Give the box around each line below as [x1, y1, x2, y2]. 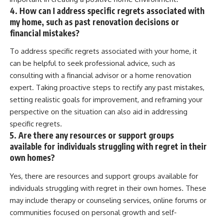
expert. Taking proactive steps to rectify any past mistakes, [10, 83, 204, 93]
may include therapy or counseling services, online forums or [10, 195, 206, 205]
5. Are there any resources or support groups [10, 130, 174, 141]
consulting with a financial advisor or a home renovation [10, 71, 191, 80]
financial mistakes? [10, 27, 79, 38]
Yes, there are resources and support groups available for [10, 171, 198, 181]
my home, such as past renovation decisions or [10, 16, 179, 27]
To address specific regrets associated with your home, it [10, 46, 197, 56]
